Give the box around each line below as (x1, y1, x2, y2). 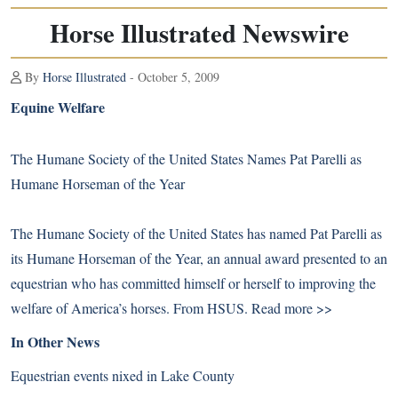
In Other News (11, 331, 99, 352)
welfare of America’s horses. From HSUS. (11, 298, 251, 317)
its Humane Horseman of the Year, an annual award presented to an (11, 249, 387, 267)
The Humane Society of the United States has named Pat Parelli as (11, 224, 382, 243)
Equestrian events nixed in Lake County (11, 366, 235, 385)
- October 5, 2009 (126, 68, 219, 85)
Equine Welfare (11, 97, 105, 117)
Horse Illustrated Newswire (49, 14, 349, 52)
